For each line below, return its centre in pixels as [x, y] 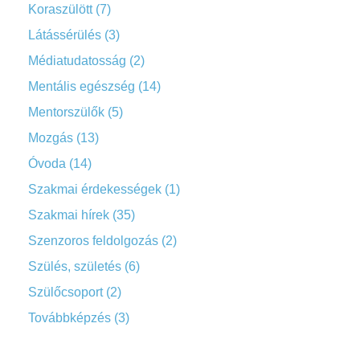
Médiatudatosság [77, 60]
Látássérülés [65, 35]
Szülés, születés [75, 266]
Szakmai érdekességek [95, 189]
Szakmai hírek [69, 215]
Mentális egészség [82, 86]
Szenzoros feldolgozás [93, 240]
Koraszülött [60, 9]
